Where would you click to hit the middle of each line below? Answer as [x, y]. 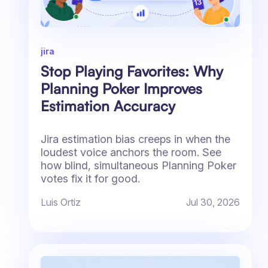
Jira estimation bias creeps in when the [135, 139]
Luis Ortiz [61, 202]
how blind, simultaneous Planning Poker [138, 166]
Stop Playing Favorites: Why [132, 71]
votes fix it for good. [90, 179]
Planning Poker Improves [121, 89]
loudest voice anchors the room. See [131, 153]
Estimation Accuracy [108, 106]
